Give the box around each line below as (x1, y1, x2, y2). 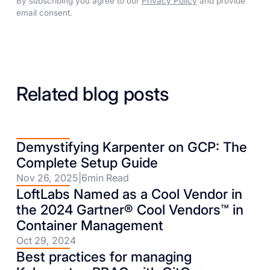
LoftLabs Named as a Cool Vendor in (16, 186, 242, 202)
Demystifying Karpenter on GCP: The (16, 139, 247, 155)
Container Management (16, 217, 163, 234)
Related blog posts (16, 83, 169, 106)
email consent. (16, 7, 72, 17)
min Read (87, 172, 129, 184)
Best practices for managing (16, 248, 192, 265)
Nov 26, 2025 (16, 172, 78, 184)
